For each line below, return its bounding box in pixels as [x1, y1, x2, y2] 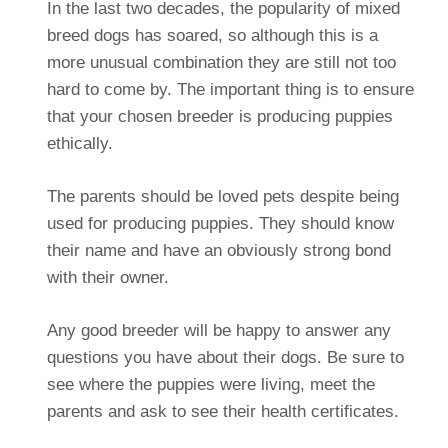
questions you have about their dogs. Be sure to [46, 348, 404, 368]
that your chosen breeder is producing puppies [46, 107, 393, 127]
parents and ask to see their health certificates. [46, 402, 399, 422]
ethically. [46, 134, 113, 154]
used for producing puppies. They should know [46, 214, 394, 234]
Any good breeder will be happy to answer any [46, 321, 391, 341]
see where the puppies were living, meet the [46, 375, 375, 395]
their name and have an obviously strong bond [46, 241, 391, 261]
